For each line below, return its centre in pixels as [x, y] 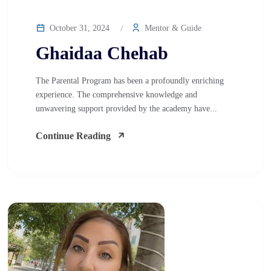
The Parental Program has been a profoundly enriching [130, 81]
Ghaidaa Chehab [102, 53]
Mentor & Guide [172, 28]
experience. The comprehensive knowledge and [116, 95]
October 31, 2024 [78, 28]
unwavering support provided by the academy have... [126, 109]
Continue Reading [73, 136]
